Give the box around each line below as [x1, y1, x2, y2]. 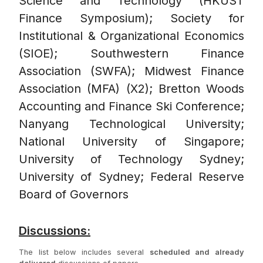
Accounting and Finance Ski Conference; [19, 99, 244, 114]
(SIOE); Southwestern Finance [19, 46, 244, 61]
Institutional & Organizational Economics [19, 29, 244, 43]
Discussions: [19, 224, 90, 238]
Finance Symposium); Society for [19, 11, 244, 26]
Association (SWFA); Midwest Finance [19, 64, 244, 79]
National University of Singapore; [19, 134, 244, 149]
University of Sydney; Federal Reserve [19, 170, 244, 184]
